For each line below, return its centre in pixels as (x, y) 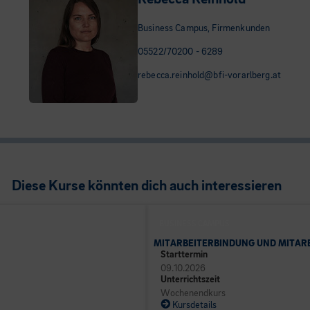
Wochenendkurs (193, 293)
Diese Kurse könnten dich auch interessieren (147, 186)
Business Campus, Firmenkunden (204, 28)
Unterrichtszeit (190, 279)
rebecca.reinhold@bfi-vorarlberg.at (209, 75)
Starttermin (184, 254)
